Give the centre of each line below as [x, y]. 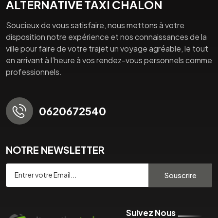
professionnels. [34, 72]
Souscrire [180, 175]
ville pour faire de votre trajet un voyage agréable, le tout [107, 48]
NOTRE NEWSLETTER [55, 149]
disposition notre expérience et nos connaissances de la [106, 36]
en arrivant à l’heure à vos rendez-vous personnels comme [109, 60]
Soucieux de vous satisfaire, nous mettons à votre [95, 25]
